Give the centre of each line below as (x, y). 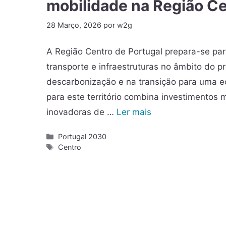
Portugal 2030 (82, 137)
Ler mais (134, 112)
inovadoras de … (81, 112)
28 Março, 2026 (74, 25)
